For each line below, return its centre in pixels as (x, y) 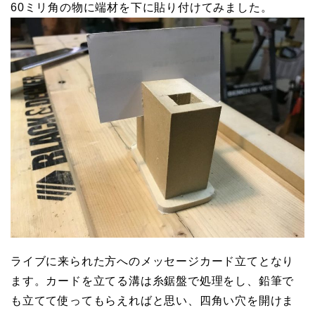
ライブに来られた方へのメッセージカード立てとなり (153, 262)
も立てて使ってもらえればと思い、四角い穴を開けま (153, 301)
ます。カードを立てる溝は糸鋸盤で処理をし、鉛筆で (153, 281)
